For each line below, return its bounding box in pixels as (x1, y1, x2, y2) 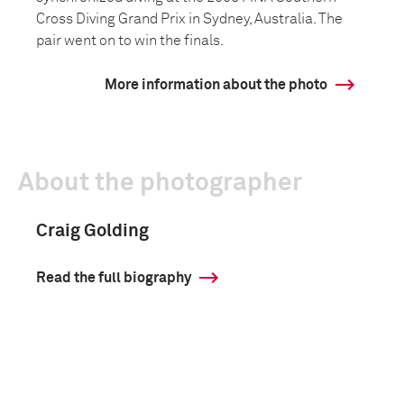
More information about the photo (105, 78, 327, 92)
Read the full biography (36, 271, 191, 285)
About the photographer (18, 170, 302, 196)
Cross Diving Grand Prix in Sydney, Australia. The (36, 12, 343, 26)
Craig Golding (36, 222, 149, 240)
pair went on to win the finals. (36, 33, 224, 48)
